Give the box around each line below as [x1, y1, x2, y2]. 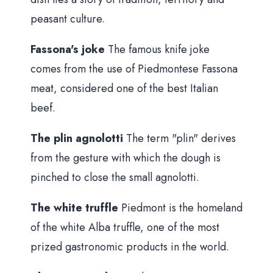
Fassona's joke [30, 41, 108, 57]
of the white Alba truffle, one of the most [30, 219, 219, 235]
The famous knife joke [108, 41, 210, 57]
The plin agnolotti [30, 130, 126, 146]
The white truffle [30, 200, 121, 216]
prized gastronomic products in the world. [30, 239, 229, 255]
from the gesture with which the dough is [30, 150, 221, 166]
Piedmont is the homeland [121, 200, 243, 216]
